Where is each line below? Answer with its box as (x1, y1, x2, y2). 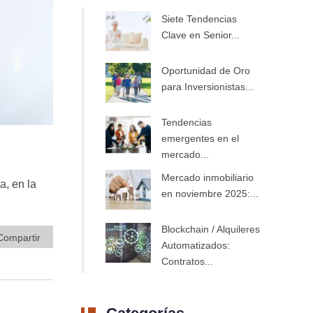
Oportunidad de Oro (161, 65, 250, 76)
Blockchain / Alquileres (161, 224, 260, 235)
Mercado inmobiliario (161, 172, 254, 183)
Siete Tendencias (161, 13, 237, 24)
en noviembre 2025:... (161, 188, 259, 199)
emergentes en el (161, 133, 239, 144)
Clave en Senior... (161, 29, 240, 41)
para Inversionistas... (161, 81, 254, 92)
